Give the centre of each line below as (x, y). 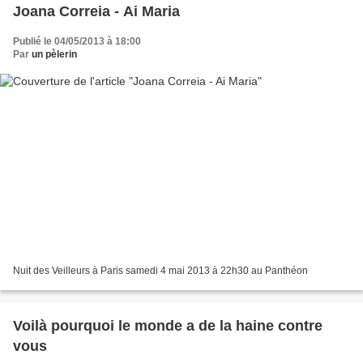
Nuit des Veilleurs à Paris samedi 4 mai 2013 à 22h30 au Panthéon (160, 271)
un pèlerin (54, 54)
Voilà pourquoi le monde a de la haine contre (168, 326)
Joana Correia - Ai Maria (96, 11)
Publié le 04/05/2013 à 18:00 (77, 41)
